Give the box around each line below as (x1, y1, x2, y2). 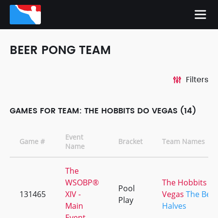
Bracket (118, 137, 143, 146)
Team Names (162, 137, 205, 146)
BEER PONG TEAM (10, 41, 111, 60)
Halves (162, 200, 186, 211)
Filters (186, 73, 208, 86)
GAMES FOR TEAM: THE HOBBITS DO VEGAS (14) (10, 105, 196, 117)
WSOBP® (65, 177, 99, 188)
